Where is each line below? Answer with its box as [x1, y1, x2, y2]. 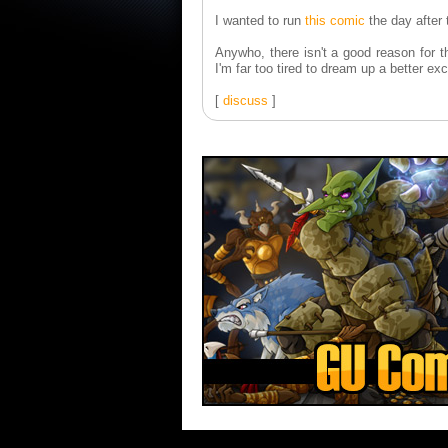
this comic [305, 13, 365, 28]
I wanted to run [215, 13, 305, 28]
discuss [223, 93, 268, 108]
